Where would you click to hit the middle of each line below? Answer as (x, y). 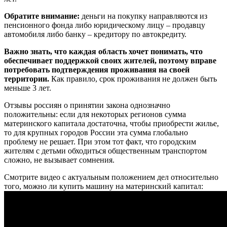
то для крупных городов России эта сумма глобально (96, 133)
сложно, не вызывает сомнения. (59, 160)
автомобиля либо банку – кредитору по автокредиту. (95, 34)
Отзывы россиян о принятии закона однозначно (87, 105)
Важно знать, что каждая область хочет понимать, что (103, 52)
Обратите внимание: (42, 16)
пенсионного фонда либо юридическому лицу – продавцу (105, 25)
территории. (27, 79)
